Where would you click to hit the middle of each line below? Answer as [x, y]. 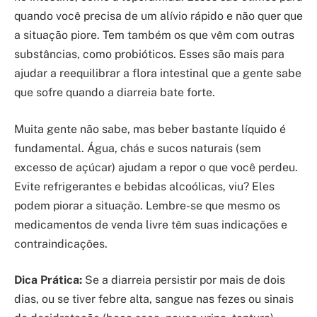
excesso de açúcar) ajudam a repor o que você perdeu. [156, 167]
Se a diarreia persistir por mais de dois [184, 280]
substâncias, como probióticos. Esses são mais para [149, 54]
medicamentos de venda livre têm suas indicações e [151, 224]
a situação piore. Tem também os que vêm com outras [154, 35]
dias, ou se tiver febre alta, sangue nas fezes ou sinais [154, 299]
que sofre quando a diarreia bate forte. [115, 93]
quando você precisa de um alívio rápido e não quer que [158, 16]
